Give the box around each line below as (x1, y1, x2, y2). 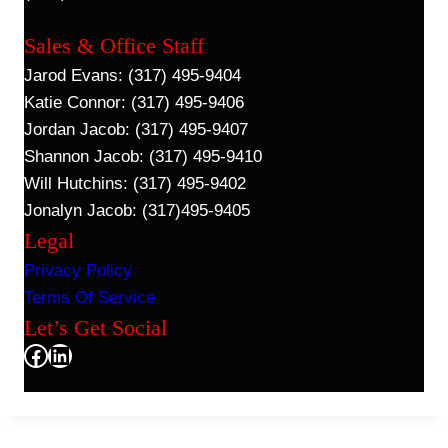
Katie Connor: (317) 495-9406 (24, 93, 244, 113)
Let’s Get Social (24, 315, 167, 341)
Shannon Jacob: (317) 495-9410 (24, 147, 262, 167)
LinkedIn (47, 340, 136, 368)
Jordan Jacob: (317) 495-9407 (24, 120, 248, 140)
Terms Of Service (24, 288, 155, 308)
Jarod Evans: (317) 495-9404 (24, 66, 241, 86)
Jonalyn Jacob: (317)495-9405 (24, 201, 250, 221)
